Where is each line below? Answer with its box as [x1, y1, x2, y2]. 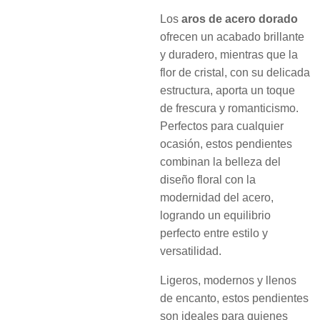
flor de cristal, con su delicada [160, 66, 310, 79]
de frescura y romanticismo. [160, 101, 299, 114]
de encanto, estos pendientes [160, 291, 309, 304]
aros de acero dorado [181, 12, 298, 25]
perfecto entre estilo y [160, 226, 268, 239]
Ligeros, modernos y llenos [160, 274, 296, 286]
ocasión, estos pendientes [160, 137, 292, 150]
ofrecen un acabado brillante [160, 30, 304, 43]
